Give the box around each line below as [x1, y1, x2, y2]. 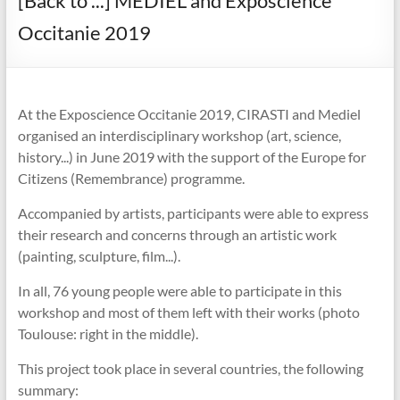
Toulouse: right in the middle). [17, 325, 198, 342]
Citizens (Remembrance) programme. [17, 170, 245, 187]
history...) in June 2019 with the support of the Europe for [17, 148, 366, 165]
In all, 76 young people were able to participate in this [17, 282, 342, 299]
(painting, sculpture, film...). [17, 247, 180, 264]
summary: [17, 381, 79, 398]
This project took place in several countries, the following [17, 360, 363, 377]
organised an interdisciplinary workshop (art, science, [17, 127, 341, 144]
